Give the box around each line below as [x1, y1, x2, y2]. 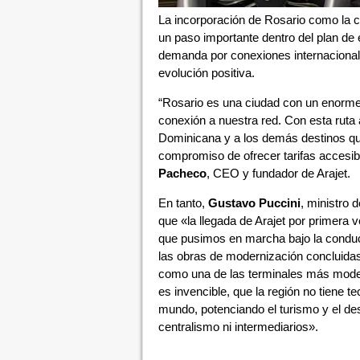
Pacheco [157, 166, 207, 180]
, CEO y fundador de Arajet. [206, 166, 350, 180]
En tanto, [157, 196, 208, 210]
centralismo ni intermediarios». [157, 320, 318, 333]
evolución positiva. [157, 66, 255, 80]
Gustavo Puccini [207, 196, 301, 210]
